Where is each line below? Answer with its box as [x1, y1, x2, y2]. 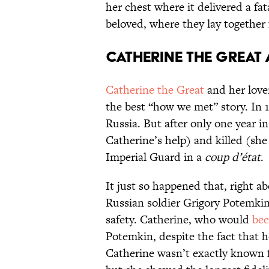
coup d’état [205, 149, 261, 166]
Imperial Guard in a [106, 149, 205, 166]
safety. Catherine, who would [106, 211, 252, 228]
